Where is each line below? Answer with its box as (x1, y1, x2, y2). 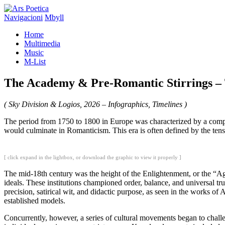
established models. (4, 196, 65, 205)
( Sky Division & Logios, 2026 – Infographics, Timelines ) (4, 99, 187, 108)
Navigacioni (4, 13, 43, 22)
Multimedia (24, 39, 60, 48)
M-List (24, 57, 46, 66)
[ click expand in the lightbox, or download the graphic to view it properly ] (4, 154, 181, 160)
